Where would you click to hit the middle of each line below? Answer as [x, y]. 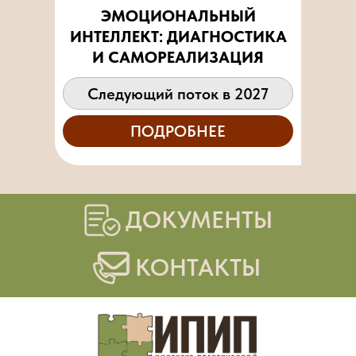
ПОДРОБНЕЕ [178, 131]
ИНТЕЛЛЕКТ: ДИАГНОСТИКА [178, 37]
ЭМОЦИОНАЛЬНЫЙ [178, 16]
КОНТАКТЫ [198, 267]
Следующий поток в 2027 [178, 94]
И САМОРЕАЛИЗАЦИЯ [178, 57]
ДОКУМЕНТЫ [199, 219]
